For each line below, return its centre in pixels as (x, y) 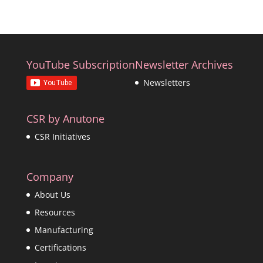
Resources (55, 213)
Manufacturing (64, 230)
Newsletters (166, 82)
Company (50, 177)
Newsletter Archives (184, 65)
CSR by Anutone (65, 119)
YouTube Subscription (80, 65)
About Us (52, 195)
